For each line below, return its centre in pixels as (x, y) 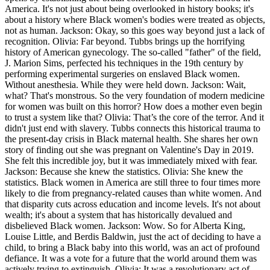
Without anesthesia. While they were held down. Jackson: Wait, (125, 84)
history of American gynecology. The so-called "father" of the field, (133, 52)
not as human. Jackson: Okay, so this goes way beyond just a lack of (135, 30)
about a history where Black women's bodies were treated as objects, (135, 19)
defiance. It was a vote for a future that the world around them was (131, 258)
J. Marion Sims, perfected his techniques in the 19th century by (124, 63)
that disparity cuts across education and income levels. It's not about (133, 204)
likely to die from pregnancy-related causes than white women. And (133, 193)
